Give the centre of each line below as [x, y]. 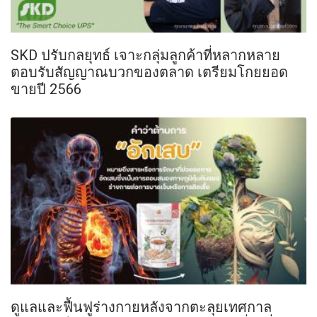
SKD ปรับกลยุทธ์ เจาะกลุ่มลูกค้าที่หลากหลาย [145, 55]
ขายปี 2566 [46, 89]
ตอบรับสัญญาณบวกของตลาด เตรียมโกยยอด [149, 72]
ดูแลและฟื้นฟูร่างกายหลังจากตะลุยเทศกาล [141, 306]
